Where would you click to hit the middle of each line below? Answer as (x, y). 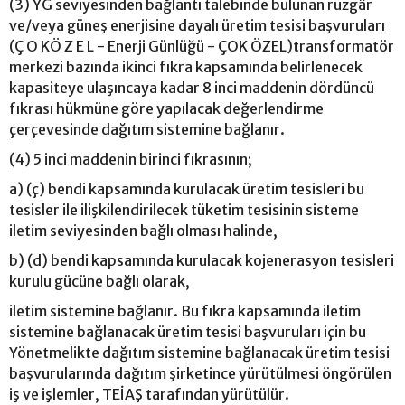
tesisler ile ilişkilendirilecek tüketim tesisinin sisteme (184, 209)
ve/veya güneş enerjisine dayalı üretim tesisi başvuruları (197, 25)
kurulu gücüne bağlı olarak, (99, 281)
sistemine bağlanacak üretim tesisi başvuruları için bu (188, 331)
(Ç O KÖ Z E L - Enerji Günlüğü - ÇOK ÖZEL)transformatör (202, 46)
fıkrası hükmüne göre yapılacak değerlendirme (166, 108)
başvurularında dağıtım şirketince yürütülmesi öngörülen (200, 373)
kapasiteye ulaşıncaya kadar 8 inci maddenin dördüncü (192, 87)
